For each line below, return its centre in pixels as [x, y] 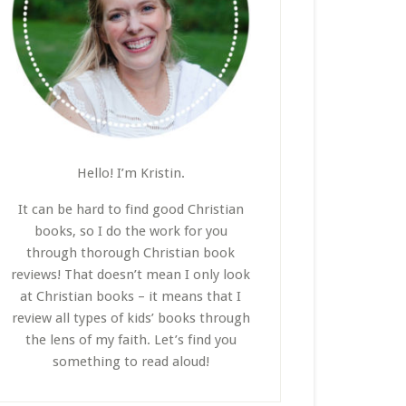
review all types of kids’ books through [130, 318]
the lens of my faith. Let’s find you [130, 340]
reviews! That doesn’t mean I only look [130, 275]
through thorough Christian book [130, 253]
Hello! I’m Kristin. [130, 173]
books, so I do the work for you [130, 231]
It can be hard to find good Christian [130, 209]
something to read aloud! [130, 362]
